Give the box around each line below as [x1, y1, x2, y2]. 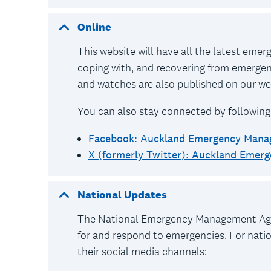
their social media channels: [77, 244, 209, 258]
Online [77, 20, 111, 34]
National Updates [77, 188, 167, 201]
